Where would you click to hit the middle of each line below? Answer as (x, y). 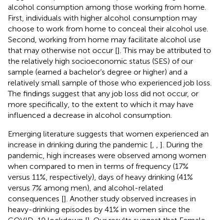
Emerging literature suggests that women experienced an (108, 134)
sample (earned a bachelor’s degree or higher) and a (98, 72)
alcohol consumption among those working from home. (107, 7)
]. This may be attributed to (164, 50)
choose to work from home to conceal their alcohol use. (108, 28)
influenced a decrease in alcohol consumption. (90, 115)
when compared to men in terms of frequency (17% (98, 166)
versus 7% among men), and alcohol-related (85, 188)
